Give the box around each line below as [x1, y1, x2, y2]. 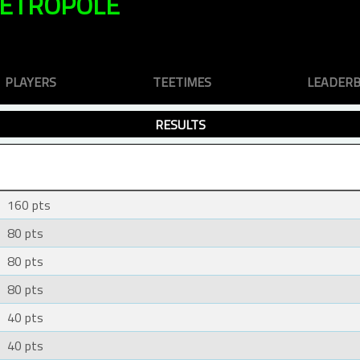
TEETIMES [152, 72, 211, 92]
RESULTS [154, 114, 206, 134]
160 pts [7, 195, 51, 215]
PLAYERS [5, 72, 57, 92]
